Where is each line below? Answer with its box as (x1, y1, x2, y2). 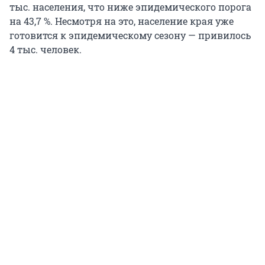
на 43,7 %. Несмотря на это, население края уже (9, 14, 234, 27)
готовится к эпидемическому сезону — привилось (9, 28, 251, 41)
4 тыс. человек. (9, 43, 82, 56)
